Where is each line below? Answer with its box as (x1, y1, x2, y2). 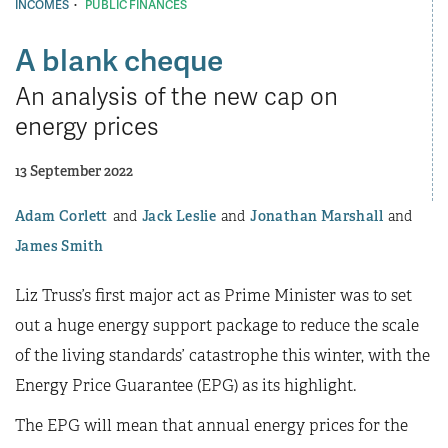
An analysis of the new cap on (15, 78, 338, 112)
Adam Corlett (15, 206, 108, 225)
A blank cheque (15, 37, 223, 80)
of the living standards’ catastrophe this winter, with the (15, 344, 430, 366)
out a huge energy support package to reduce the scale (15, 314, 419, 336)
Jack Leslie (141, 206, 217, 225)
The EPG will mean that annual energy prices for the (15, 415, 408, 437)
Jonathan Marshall (250, 206, 384, 225)
